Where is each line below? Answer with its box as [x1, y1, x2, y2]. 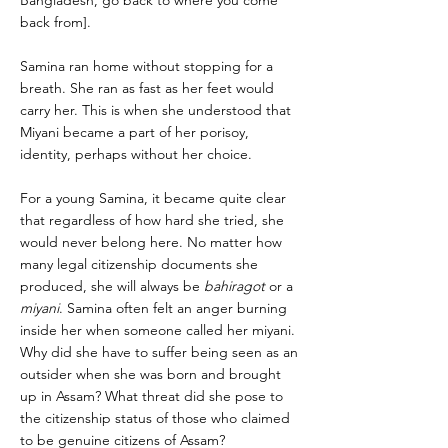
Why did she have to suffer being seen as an [20, 343, 298, 361]
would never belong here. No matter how [20, 233, 282, 251]
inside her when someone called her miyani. [20, 321, 295, 339]
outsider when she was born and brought [20, 365, 281, 383]
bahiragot [204, 277, 265, 295]
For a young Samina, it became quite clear [20, 189, 286, 207]
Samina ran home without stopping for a [20, 57, 273, 75]
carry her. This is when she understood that [20, 101, 291, 119]
